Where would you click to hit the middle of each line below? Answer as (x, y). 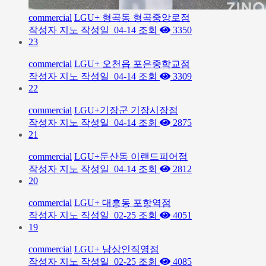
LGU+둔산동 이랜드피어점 (131, 156)
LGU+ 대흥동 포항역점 (123, 203)
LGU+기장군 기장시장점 (126, 110)
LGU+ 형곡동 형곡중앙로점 (132, 18)
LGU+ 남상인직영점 (117, 249)
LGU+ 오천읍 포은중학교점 (132, 64)
